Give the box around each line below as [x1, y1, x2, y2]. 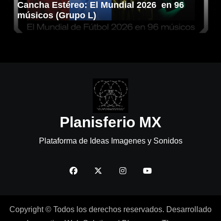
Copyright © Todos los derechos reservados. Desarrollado [9, 205, 212, 214]
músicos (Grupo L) [17, 10, 96, 20]
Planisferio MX [60, 113, 161, 130]
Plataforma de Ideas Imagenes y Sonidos [38, 136, 183, 145]
